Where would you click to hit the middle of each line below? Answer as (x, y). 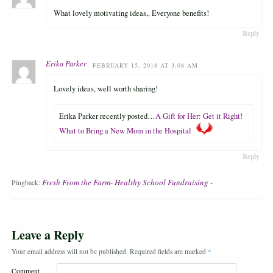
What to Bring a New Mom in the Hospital (126, 130)
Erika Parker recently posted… (108, 116)
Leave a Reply (48, 235)
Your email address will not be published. (69, 252)
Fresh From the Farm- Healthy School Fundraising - (127, 183)
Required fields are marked (168, 252)
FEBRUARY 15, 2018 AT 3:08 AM (145, 66)
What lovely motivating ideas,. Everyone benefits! (132, 13)
